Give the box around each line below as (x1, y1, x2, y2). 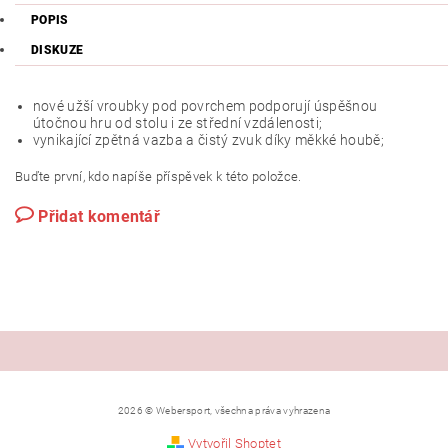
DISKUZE (31, 43, 84, 57)
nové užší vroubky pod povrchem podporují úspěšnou (32, 98, 378, 114)
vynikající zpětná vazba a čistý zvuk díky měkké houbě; (32, 132, 384, 148)
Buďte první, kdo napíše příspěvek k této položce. (15, 169, 302, 184)
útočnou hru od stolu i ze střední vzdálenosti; (32, 115, 323, 131)
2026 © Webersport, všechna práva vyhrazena (117, 405, 331, 416)
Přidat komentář (38, 207, 161, 226)
